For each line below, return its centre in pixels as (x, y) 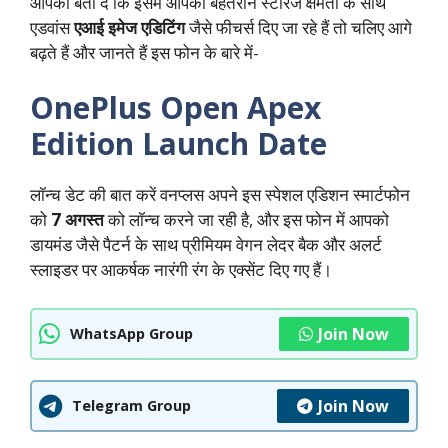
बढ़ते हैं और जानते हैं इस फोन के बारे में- (144, 52)
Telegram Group (131, 406)
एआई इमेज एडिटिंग (129, 27)
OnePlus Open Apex (175, 108)
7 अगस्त (77, 220)
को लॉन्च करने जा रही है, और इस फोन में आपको (246, 220)
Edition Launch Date (178, 144)
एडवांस (52, 27)
